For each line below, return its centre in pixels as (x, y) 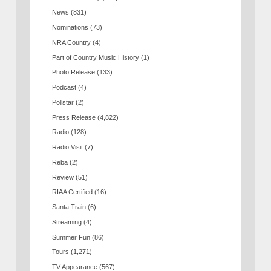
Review (63, 177)
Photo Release (74, 72)
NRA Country (72, 42)
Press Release (74, 117)
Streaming (67, 222)
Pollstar (63, 102)
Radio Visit (68, 147)
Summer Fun (71, 237)
